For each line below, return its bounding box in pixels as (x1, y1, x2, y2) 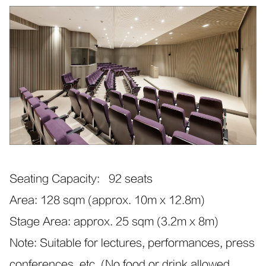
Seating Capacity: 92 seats (9, 172, 239, 185)
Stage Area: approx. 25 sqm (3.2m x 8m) (9, 215, 218, 228)
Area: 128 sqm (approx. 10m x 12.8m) (9, 194, 205, 207)
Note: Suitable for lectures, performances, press (9, 236, 255, 249)
